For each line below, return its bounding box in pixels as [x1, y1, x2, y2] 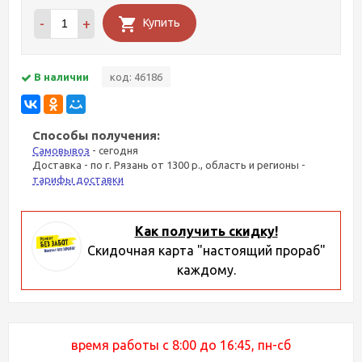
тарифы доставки [32, 174, 124, 185]
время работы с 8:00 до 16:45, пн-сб [71, 338, 291, 352]
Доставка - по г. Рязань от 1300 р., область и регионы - [32, 159, 305, 170]
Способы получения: [32, 128, 160, 142]
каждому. [176, 263, 236, 277]
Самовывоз [32, 145, 90, 156]
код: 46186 [110, 71, 162, 82]
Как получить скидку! [134, 224, 278, 238]
